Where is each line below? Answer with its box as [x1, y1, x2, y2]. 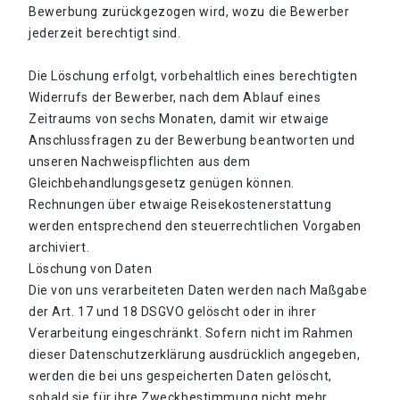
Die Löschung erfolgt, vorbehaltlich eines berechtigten [29, 69, 358, 83]
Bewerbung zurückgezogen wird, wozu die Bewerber [29, 4, 350, 19]
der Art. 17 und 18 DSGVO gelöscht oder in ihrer [29, 304, 317, 319]
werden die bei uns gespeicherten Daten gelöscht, [29, 369, 332, 383]
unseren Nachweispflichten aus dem [29, 154, 251, 169]
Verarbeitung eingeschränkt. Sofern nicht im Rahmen [29, 326, 354, 340]
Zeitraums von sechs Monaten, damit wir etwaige [29, 112, 329, 126]
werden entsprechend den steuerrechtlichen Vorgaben [29, 219, 362, 233]
